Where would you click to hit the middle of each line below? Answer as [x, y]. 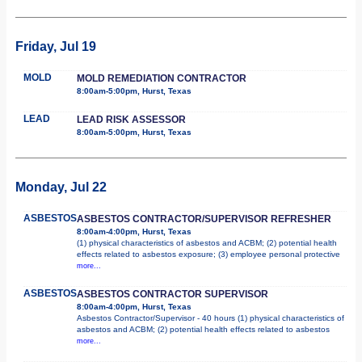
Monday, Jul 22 [61, 187]
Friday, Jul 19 [56, 46]
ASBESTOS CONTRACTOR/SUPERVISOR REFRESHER [204, 219]
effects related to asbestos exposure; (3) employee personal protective [208, 254]
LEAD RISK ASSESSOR [131, 119]
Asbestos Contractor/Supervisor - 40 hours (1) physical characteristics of [210, 318]
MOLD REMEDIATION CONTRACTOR [162, 78]
